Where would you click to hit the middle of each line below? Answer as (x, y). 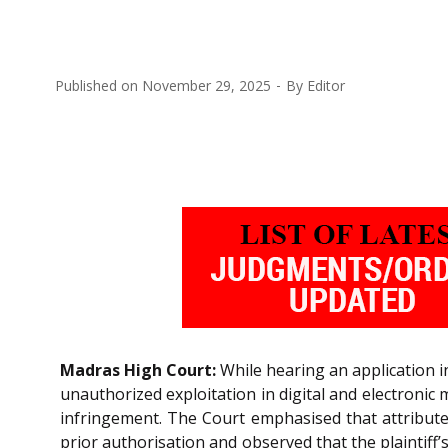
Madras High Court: (138, 369)
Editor (326, 85)
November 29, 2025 (206, 85)
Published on (98, 85)
